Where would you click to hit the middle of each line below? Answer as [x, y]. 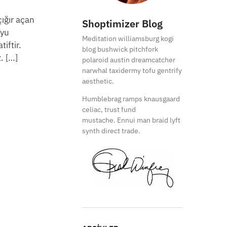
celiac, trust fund [109, 110]
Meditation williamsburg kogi [128, 39]
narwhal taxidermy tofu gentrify [132, 71]
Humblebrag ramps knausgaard [131, 99]
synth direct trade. [111, 131]
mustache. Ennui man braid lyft [131, 120]
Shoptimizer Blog [123, 24]
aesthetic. [98, 81]
